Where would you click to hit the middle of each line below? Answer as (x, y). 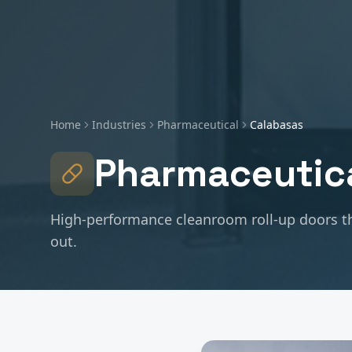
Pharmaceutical (198, 124)
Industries (119, 124)
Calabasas (277, 124)
